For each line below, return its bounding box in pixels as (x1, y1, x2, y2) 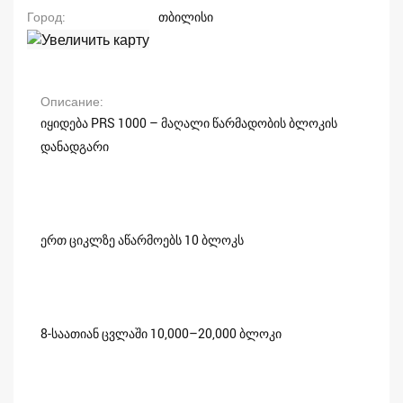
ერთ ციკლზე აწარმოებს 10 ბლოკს (40, 231, 244, 249)
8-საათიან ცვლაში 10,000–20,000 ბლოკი (40, 325, 282, 343)
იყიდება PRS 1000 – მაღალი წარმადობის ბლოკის (40, 114, 337, 132)
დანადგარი (40, 138, 109, 156)
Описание (40, 93, 100, 111)
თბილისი (157, 7, 213, 25)
